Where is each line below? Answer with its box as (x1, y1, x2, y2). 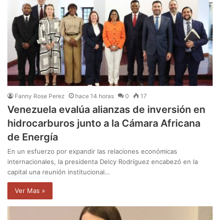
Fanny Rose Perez (15, 92, 65, 100)
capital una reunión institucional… (7, 168, 110, 176)
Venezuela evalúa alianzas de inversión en (7, 104, 205, 116)
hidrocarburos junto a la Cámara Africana (7, 117, 200, 130)
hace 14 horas (75, 92, 114, 100)
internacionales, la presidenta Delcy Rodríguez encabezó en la (7, 158, 198, 166)
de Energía (7, 131, 58, 143)
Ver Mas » (15, 187, 45, 195)
